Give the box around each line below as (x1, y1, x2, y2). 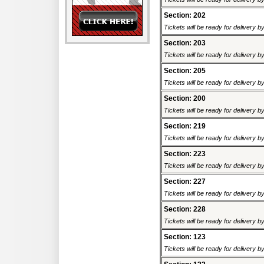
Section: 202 (164, 11, 206, 20)
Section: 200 (164, 94, 206, 103)
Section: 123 (164, 233, 206, 242)
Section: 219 (164, 122, 206, 131)
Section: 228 (164, 205, 206, 214)
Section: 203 (164, 39, 206, 48)
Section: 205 (164, 67, 206, 75)
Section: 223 (164, 150, 206, 159)
